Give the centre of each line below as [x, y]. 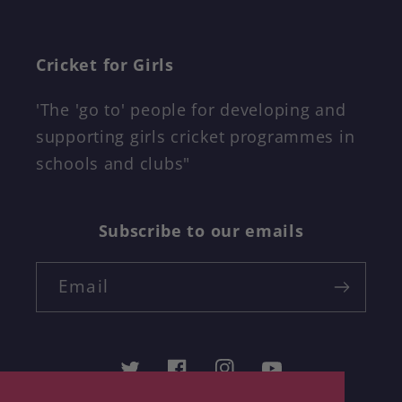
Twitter [147, 379]
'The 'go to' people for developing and [191, 110]
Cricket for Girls [105, 65]
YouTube [295, 379]
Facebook [203, 379]
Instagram [253, 379]
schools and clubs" [113, 164]
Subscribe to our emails [201, 231]
